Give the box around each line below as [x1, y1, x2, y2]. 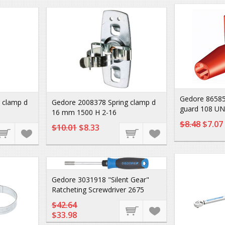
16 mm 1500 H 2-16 [52, 107, 117, 117]
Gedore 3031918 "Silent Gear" [52, 175, 149, 184]
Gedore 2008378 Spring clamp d [52, 97, 156, 107]
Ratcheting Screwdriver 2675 [52, 185, 144, 194]
